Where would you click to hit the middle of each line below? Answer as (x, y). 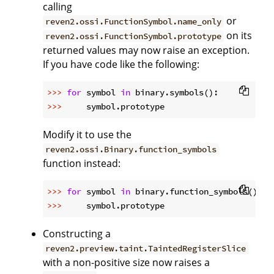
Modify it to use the (87, 135)
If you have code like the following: (121, 65)
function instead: (82, 164)
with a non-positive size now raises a (126, 263)
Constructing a (77, 234)
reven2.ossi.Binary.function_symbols (131, 150)
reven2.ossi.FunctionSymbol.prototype (134, 36)
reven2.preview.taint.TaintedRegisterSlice (146, 249)
